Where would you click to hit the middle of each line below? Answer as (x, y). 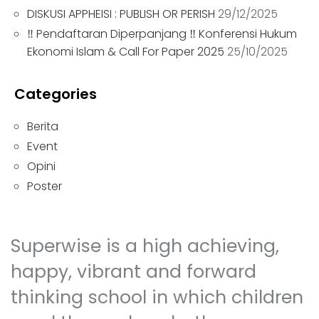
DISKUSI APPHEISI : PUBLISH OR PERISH (121, 14)
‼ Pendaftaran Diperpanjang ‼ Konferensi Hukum (162, 34)
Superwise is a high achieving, (145, 246)
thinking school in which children (157, 297)
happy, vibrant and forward (134, 272)
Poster (45, 186)
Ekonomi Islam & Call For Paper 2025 (126, 52)
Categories (56, 94)
